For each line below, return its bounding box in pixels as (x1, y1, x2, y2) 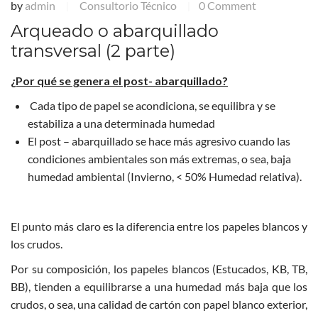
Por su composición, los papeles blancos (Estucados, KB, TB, (11, 262, 307, 276)
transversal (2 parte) (11, 40, 175, 62)
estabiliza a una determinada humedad (28, 116, 215, 131)
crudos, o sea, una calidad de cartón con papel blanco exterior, (11, 297, 307, 312)
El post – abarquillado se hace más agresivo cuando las (28, 134, 290, 148)
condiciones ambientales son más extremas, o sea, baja (28, 152, 291, 166)
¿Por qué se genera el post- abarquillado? (11, 74, 228, 88)
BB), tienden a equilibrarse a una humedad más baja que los (11, 280, 307, 294)
